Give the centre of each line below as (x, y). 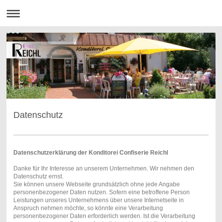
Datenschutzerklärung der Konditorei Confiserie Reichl (90, 153)
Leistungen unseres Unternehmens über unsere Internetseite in (98, 200)
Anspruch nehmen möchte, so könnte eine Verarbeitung (88, 208)
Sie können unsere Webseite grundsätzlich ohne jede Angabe (96, 185)
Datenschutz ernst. (38, 177)
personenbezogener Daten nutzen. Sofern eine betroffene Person (101, 193)
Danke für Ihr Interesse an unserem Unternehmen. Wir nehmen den (104, 169)
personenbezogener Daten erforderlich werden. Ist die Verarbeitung (104, 216)
